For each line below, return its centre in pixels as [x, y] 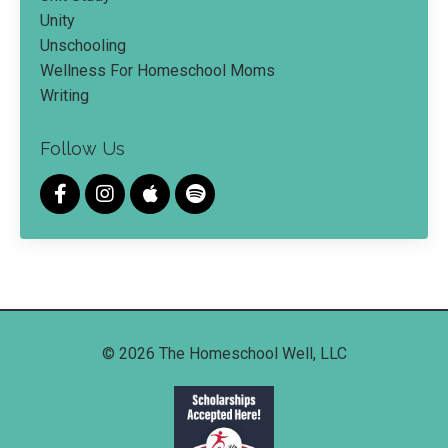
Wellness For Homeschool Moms [157, 70]
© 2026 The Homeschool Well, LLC [224, 353]
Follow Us [82, 148]
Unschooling [83, 45]
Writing [64, 95]
